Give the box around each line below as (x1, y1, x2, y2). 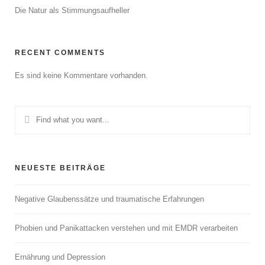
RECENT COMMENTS (15, 49, 105, 57)
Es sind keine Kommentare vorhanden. (15, 71, 148, 80)
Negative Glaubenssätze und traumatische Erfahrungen (15, 195, 204, 203)
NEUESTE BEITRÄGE (15, 164, 106, 172)
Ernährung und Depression (15, 253, 105, 261)
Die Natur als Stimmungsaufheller (15, 6, 130, 15)
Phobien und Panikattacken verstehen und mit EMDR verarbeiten (15, 224, 238, 232)
